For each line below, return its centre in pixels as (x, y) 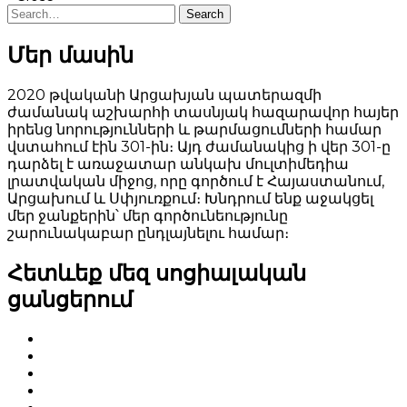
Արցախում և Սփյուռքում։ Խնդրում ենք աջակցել (190, 199)
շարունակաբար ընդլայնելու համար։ (148, 233)
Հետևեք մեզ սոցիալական (157, 273)
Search (205, 15)
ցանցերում (70, 299)
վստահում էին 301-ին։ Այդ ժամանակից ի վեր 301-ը (199, 147)
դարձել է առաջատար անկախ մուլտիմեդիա (178, 164)
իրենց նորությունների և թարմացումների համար (194, 130)
